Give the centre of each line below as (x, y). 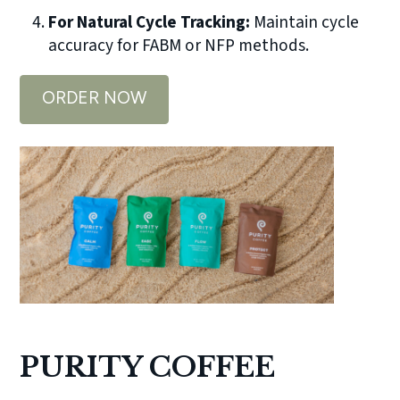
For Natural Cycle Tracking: (150, 23)
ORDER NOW (95, 98)
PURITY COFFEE (148, 367)
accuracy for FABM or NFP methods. (179, 46)
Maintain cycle (305, 23)
